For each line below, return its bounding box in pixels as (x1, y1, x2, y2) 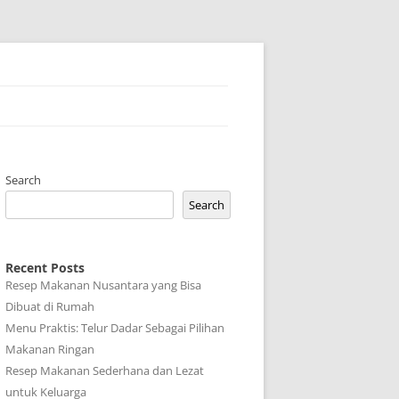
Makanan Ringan (5, 341, 94, 357)
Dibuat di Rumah (5, 298, 94, 314)
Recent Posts (5, 259, 85, 276)
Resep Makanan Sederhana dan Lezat (5, 362, 204, 379)
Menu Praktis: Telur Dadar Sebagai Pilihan (5, 320, 224, 336)
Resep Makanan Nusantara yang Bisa (5, 277, 201, 293)
